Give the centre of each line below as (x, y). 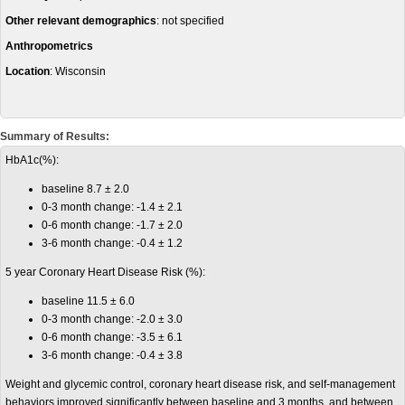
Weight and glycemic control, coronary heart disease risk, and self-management (200, 384)
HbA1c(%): (32, 160)
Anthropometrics (49, 46)
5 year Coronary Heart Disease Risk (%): (105, 272)
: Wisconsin (78, 71)
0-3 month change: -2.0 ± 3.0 (112, 319)
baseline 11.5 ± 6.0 (88, 301)
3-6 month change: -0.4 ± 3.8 (112, 355)
